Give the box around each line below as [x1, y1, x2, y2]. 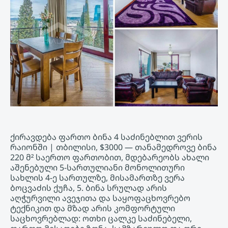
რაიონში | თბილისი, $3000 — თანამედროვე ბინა [10, 141, 217, 153]
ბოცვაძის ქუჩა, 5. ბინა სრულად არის [10, 182, 167, 194]
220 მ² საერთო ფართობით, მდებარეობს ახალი [10, 152, 209, 163]
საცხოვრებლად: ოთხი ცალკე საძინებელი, [10, 213, 192, 224]
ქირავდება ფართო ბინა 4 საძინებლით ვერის [10, 131, 203, 143]
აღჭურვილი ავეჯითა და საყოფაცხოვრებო [10, 192, 190, 204]
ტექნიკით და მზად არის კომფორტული [10, 203, 175, 214]
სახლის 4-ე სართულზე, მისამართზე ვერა [10, 172, 185, 184]
